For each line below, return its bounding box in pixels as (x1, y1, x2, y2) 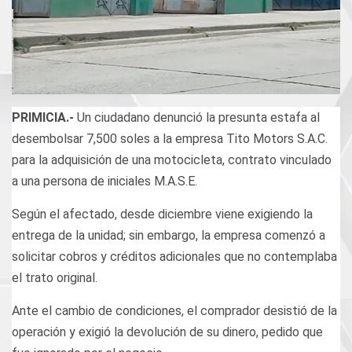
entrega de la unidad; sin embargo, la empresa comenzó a (12, 228, 325, 244)
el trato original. (12, 270, 97, 286)
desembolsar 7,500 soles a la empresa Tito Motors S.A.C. (12, 131, 328, 147)
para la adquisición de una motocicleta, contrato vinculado (12, 152, 332, 168)
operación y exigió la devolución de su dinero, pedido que (12, 324, 323, 340)
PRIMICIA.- (12, 110, 77, 126)
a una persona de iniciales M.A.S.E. (12, 174, 197, 189)
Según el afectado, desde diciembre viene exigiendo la (12, 207, 313, 222)
